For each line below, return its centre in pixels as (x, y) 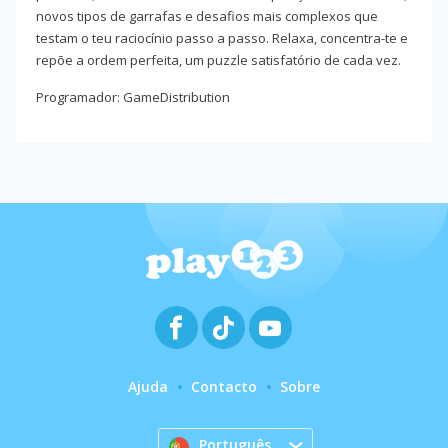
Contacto (224, 387)
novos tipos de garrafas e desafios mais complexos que (207, 16)
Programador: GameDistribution (133, 97)
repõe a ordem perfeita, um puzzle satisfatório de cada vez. (218, 60)
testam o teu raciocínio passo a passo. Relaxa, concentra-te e (222, 38)
